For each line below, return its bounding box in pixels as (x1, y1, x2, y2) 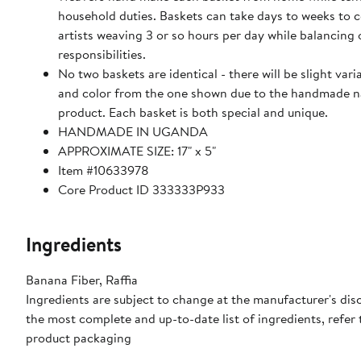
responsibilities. (58, 44, 146, 63)
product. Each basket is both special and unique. (58, 102, 328, 121)
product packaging (26, 328, 131, 346)
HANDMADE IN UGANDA (58, 122, 208, 140)
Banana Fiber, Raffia (26, 270, 138, 288)
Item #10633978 (58, 160, 149, 179)
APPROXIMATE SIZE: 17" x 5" (58, 141, 216, 160)
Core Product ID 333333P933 (58, 180, 225, 198)
